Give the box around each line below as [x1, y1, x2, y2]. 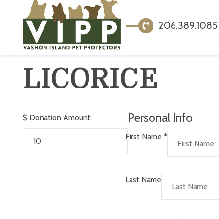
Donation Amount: [29, 113, 92, 123]
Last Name [125, 175, 161, 185]
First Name [125, 131, 164, 141]
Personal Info [128, 110, 193, 125]
